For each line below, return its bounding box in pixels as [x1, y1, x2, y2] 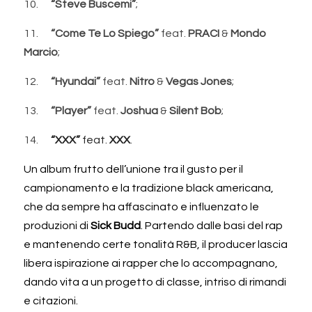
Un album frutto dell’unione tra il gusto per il [24, 163, 243, 175]
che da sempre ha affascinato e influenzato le [24, 201, 259, 212]
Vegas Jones [166, 75, 232, 87]
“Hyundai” [51, 75, 102, 87]
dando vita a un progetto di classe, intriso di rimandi [24, 276, 286, 288]
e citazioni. [24, 295, 78, 306]
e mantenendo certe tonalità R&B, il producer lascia [24, 238, 288, 250]
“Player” [51, 104, 91, 116]
